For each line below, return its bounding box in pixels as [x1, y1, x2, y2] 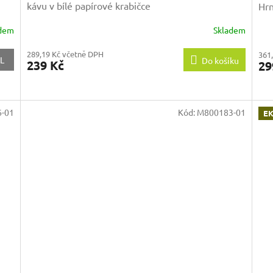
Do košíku [201, 54, 239, 66]
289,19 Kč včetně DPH [27, 48, 104, 59]
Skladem [213, 24, 246, 36]
